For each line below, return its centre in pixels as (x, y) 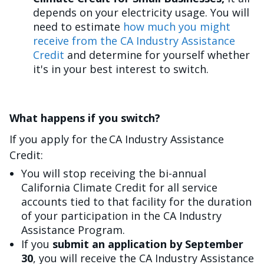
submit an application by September (148, 244)
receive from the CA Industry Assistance (134, 41)
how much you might (177, 27)
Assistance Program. (73, 230)
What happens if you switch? (85, 118)
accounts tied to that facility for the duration (136, 202)
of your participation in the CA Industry (121, 216)
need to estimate (78, 27)
